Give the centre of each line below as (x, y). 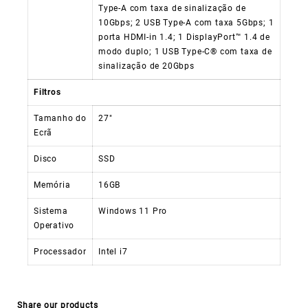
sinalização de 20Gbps (146, 66)
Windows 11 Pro (133, 211)
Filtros (47, 92)
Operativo (54, 225)
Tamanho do (60, 118)
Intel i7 (113, 251)
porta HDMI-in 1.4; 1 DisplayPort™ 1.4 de (185, 37)
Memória (52, 185)
